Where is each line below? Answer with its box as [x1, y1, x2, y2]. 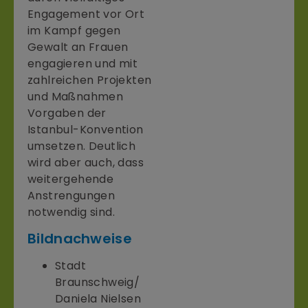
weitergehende [27, 170, 114, 187]
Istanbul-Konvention [27, 121, 144, 137]
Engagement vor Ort [27, 5, 145, 22]
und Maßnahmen [27, 88, 124, 104]
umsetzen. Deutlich [27, 137, 136, 154]
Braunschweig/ [55, 274, 140, 291]
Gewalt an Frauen [27, 38, 129, 55]
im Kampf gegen [27, 22, 121, 38]
